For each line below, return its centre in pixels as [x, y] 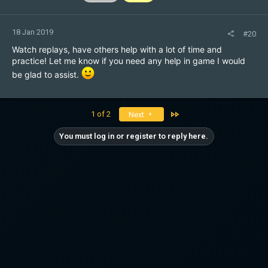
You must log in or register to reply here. [134, 136]
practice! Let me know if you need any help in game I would [129, 61]
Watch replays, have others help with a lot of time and [117, 49]
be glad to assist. [47, 74]
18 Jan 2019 [33, 32]
